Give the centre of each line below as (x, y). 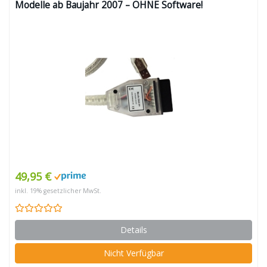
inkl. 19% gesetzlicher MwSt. (58, 191)
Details (133, 230)
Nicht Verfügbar (133, 253)
